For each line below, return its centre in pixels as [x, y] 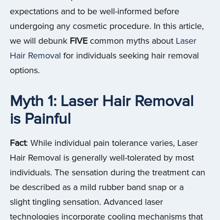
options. [25, 70]
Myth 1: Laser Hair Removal [102, 101]
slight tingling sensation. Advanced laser [86, 202]
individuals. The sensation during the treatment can [108, 172]
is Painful [40, 119]
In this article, [179, 26]
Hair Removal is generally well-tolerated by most [102, 158]
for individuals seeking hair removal [130, 55]
